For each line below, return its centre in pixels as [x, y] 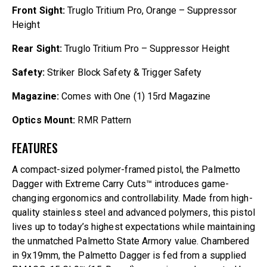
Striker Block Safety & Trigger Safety [123, 72]
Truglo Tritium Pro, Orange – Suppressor [152, 10]
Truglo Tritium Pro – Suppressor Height [146, 48]
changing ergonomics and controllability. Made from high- [132, 198]
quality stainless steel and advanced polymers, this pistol [133, 212]
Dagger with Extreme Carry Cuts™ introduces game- [120, 184]
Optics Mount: [44, 120]
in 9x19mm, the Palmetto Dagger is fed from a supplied [129, 255]
